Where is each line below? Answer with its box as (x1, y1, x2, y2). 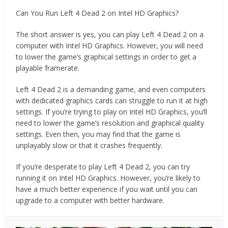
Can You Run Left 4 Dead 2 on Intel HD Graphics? (16, 8, 179, 18)
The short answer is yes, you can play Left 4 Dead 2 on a (16, 30, 204, 39)
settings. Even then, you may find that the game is (16, 129, 181, 139)
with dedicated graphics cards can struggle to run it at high (16, 96, 208, 105)
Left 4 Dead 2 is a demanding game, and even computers (16, 84, 206, 94)
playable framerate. (16, 63, 80, 73)
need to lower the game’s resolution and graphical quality (16, 118, 205, 128)
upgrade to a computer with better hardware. (16, 195, 165, 205)
